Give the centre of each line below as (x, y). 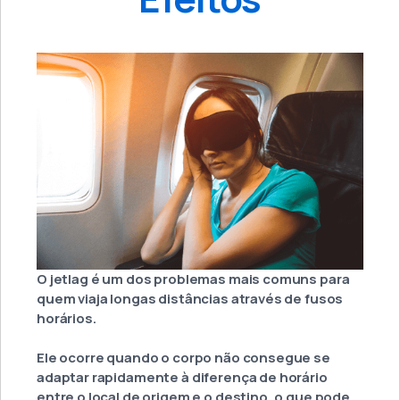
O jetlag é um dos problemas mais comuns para (193, 279)
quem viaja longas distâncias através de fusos (190, 299)
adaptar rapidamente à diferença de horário (182, 378)
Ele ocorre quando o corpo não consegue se (183, 358)
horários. (67, 319)
